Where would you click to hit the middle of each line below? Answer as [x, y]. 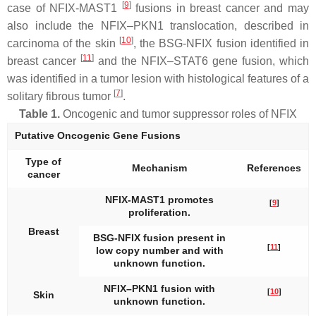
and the [117, 61]
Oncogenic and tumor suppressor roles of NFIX [178, 114]
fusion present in [183, 238]
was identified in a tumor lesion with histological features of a [158, 79]
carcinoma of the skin [63, 43]
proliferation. [159, 212]
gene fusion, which [259, 61]
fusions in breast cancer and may [220, 8]
